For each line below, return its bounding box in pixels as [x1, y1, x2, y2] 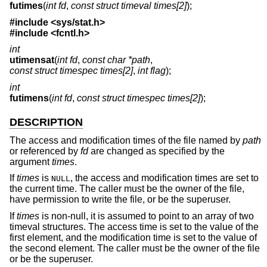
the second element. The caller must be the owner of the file [10, 243, 260, 253]
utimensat [10, 55, 54, 66]
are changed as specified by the [88, 145, 225, 156]
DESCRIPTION [10, 116, 83, 129]
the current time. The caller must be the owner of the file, [10, 184, 244, 194]
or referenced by [10, 145, 80, 156]
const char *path [82, 55, 150, 66]
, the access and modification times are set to [70, 173, 259, 184]
